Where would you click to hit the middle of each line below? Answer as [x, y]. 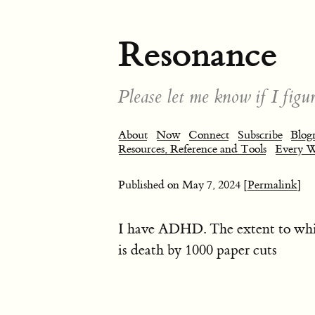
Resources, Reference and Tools [192, 149]
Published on [150, 185]
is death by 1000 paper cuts [198, 250]
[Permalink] [272, 185]
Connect [209, 135]
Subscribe [260, 135]
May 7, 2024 [211, 185]
